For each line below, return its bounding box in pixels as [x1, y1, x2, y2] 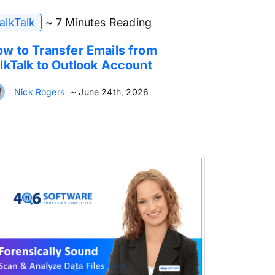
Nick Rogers [14, 86, 64, 97]
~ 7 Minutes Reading [45, 15, 152, 29]
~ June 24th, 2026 [70, 86, 149, 97]
